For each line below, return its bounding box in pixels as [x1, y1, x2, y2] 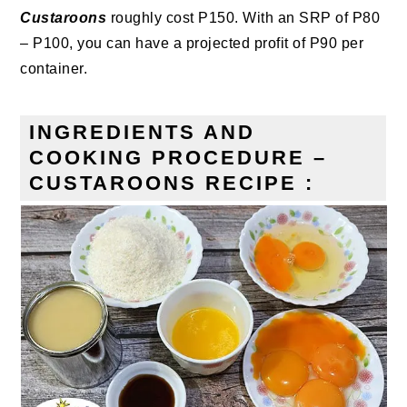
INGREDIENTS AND [29, 121, 256, 144]
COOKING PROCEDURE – [29, 146, 328, 170]
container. [20, 61, 88, 77]
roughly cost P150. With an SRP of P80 [106, 10, 381, 26]
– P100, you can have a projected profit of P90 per [20, 35, 364, 52]
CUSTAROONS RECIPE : [29, 172, 315, 195]
